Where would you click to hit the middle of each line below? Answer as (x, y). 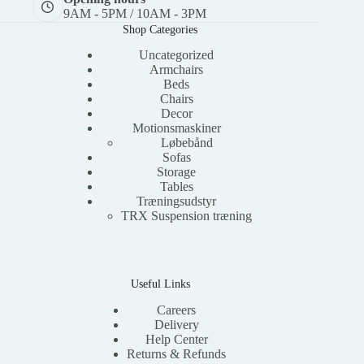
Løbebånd (186, 143)
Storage (177, 172)
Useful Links (160, 284)
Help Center (176, 339)
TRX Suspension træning (187, 216)
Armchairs (177, 70)
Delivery (176, 324)
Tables (176, 187)
